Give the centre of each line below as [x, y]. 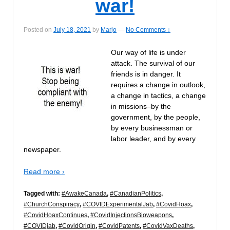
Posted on [39, 30]
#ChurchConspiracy [52, 205]
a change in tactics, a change [158, 95]
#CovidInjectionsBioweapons [131, 215]
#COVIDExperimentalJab [118, 205]
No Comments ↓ [148, 30]
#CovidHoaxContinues [55, 215]
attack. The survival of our [153, 63]
